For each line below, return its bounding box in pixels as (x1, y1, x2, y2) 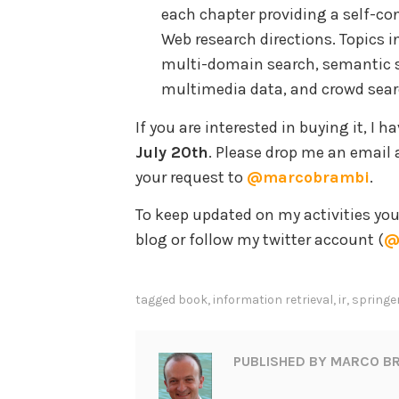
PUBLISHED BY (232, 353, 330, 370)
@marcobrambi (247, 167, 370, 187)
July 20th (135, 142, 208, 162)
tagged (135, 292, 178, 308)
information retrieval (213, 292, 333, 308)
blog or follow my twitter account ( (135, 230, 384, 250)
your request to (135, 167, 247, 187)
